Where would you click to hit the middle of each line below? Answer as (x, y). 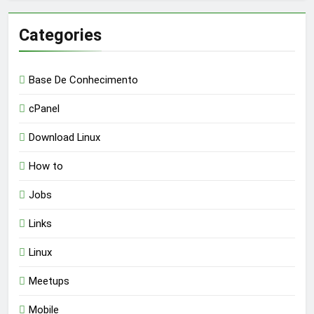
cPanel (44, 109)
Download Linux (64, 138)
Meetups (49, 281)
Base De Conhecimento (83, 80)
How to (46, 166)
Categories (60, 35)
